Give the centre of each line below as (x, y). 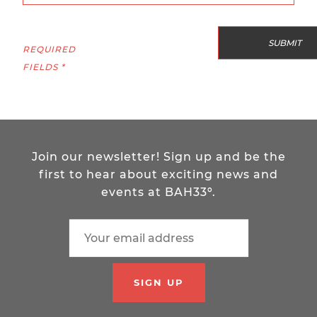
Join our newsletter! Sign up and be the (158, 157)
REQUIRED (49, 50)
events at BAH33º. (158, 192)
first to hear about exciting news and (158, 175)
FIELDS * (44, 67)
